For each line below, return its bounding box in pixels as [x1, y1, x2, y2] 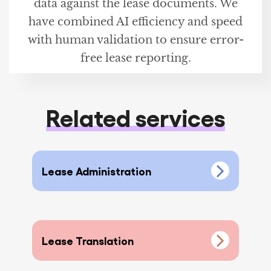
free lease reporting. [80, 51, 191, 65]
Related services [46, 102, 225, 132]
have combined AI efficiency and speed [28, 15, 243, 29]
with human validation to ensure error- [27, 33, 244, 47]
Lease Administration [42, 164, 152, 178]
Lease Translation [42, 233, 134, 247]
